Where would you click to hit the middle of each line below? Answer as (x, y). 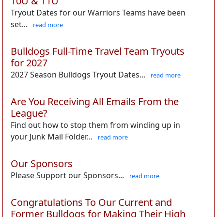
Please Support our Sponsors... (67, 175)
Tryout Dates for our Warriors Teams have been (98, 13)
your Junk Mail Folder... (52, 137)
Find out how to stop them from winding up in (95, 125)
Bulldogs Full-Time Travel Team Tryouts (98, 51)
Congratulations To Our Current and (91, 202)
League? (29, 113)
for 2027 (29, 63)
